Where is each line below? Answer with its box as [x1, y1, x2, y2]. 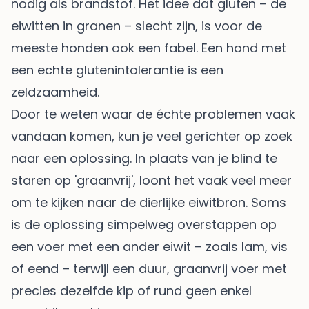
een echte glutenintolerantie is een [11, 61, 223, 79]
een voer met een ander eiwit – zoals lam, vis [11, 237, 288, 255]
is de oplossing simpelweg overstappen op [11, 215, 277, 233]
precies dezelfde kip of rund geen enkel [11, 281, 252, 299]
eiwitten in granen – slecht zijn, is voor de [11, 17, 262, 34]
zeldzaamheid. [11, 83, 99, 101]
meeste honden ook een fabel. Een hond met [11, 39, 286, 57]
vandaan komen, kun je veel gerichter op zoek [11, 127, 292, 145]
